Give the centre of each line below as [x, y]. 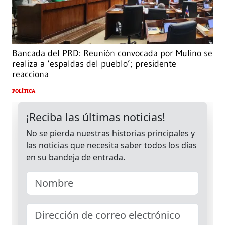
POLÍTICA [24, 91]
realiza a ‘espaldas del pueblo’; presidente [94, 64]
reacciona [30, 74]
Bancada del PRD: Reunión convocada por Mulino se [112, 53]
